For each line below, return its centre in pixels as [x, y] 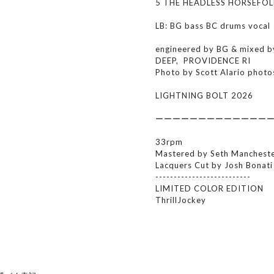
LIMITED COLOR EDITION [209, 188]
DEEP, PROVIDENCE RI [203, 61]
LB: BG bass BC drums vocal [213, 26]
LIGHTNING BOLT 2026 [204, 95]
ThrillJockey [181, 200]
